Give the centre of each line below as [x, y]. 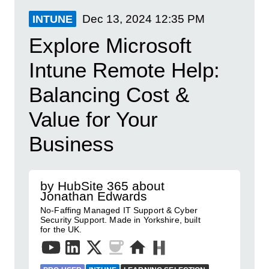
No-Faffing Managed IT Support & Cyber [119, 210]
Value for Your [93, 119]
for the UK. [61, 229]
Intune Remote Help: [124, 70]
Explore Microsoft [110, 45]
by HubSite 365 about [102, 186]
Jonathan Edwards [94, 196]
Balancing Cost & [109, 95]
